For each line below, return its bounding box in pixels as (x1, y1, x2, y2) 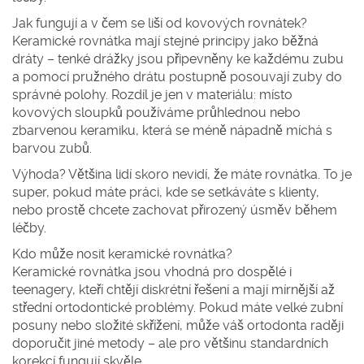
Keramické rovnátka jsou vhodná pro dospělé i (12, 264, 292, 279)
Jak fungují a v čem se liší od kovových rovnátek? (12, 15, 307, 31)
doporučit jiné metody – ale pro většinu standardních (12, 336, 328, 351)
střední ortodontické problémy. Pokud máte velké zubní (12, 300, 343, 315)
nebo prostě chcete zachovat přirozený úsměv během (12, 202, 337, 218)
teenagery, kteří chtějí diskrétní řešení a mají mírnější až (12, 282, 335, 297)
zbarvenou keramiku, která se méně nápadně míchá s (12, 123, 332, 138)
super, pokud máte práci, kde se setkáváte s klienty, (12, 184, 319, 200)
